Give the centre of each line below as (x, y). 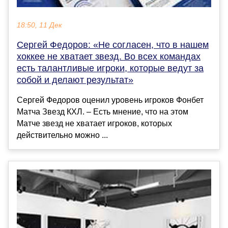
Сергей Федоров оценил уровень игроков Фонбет (110, 100)
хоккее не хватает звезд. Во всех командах (109, 56)
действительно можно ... (62, 135)
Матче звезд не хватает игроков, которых (94, 123)
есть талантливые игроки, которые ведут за (110, 68)
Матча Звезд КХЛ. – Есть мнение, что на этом (103, 111)
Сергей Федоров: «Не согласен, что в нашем (113, 45)
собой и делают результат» (75, 80)
